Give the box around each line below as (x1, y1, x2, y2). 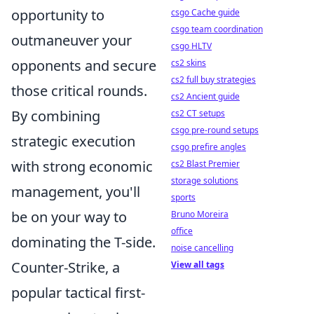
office (171, 225, 193, 237)
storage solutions (171, 175, 238, 186)
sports (171, 191, 196, 203)
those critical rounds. (11, 81, 147, 101)
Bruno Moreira (171, 208, 228, 220)
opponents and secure (11, 56, 156, 76)
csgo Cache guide (171, 6, 240, 18)
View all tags (171, 259, 224, 271)
